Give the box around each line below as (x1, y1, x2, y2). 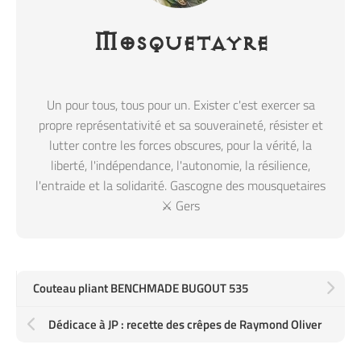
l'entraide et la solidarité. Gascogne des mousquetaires (35, 176, 326, 195)
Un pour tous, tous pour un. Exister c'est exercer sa (46, 95, 315, 114)
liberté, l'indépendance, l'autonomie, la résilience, (51, 156, 310, 175)
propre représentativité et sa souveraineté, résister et (38, 115, 323, 135)
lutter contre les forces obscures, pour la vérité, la (49, 135, 312, 155)
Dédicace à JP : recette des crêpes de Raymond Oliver (48, 315, 322, 334)
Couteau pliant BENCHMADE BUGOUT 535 (33, 279, 248, 297)
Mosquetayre (92, 26, 269, 62)
